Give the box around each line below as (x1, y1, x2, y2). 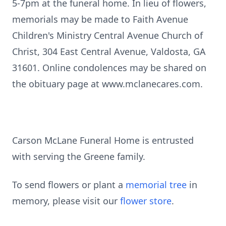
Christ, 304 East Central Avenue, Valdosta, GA (12, 45, 206, 58)
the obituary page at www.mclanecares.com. (12, 78, 203, 90)
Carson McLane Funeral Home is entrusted (12, 134, 194, 146)
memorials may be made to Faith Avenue (12, 13, 188, 25)
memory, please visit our (12, 195, 120, 207)
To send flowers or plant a (12, 179, 126, 191)
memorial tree (126, 179, 187, 191)
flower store (120, 195, 172, 207)
